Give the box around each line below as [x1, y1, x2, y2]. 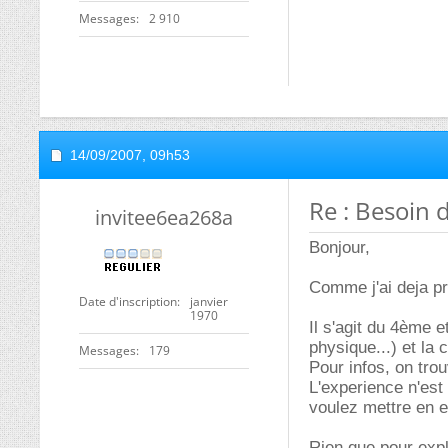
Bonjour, [309, 238, 370, 257]
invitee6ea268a [95, 204, 233, 231]
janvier [190, 293, 228, 310]
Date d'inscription [79, 293, 177, 310]
